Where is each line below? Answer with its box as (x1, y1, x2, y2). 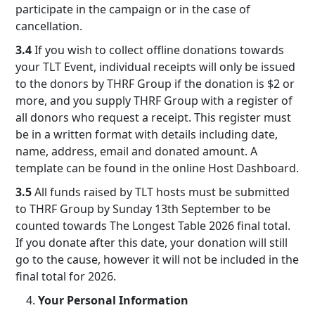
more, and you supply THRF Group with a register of (15, 93, 292, 108)
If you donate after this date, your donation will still (15, 235, 288, 250)
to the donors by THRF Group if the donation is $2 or (15, 76, 295, 91)
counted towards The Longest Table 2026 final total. (15, 218, 290, 233)
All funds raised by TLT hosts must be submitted (32, 184, 290, 200)
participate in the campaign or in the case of (15, 1, 250, 17)
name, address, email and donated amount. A (15, 143, 257, 159)
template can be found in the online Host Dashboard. (15, 160, 299, 176)
